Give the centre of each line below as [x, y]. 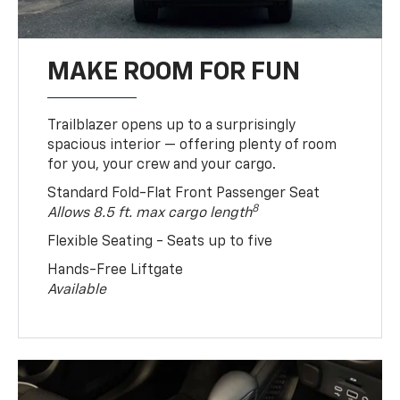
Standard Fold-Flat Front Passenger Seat [184, 194]
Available [77, 291]
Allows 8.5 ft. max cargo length [150, 214]
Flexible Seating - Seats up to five [160, 242]
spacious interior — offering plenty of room [192, 146]
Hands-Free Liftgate [116, 271]
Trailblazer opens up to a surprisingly [172, 126]
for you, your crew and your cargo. [162, 166]
